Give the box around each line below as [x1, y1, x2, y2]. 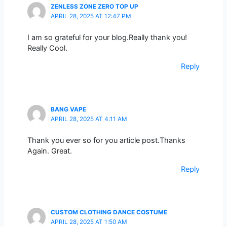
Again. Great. [27, 146, 72, 156]
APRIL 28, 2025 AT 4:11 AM [50, 116, 127, 123]
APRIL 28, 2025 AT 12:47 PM [50, 13, 131, 20]
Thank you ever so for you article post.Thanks [27, 136, 185, 145]
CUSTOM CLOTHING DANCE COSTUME [50, 209, 167, 216]
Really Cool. [27, 44, 67, 53]
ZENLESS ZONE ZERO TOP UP [50, 3, 138, 11]
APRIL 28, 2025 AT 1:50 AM [50, 218, 127, 226]
